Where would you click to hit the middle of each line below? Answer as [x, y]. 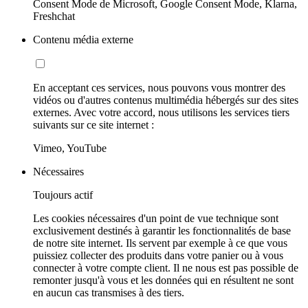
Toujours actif [63, 195]
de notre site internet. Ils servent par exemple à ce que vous [160, 243]
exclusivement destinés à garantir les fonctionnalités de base [162, 230]
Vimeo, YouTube [70, 148]
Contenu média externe [83, 39]
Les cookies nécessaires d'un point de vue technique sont [156, 218]
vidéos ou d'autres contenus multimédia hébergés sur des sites [166, 100]
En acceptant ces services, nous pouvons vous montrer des [159, 87]
